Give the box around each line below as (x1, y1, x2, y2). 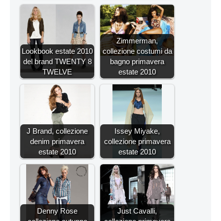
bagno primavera (110, 57, 164, 66)
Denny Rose (37, 207, 77, 216)
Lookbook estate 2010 (22, 47, 93, 56)
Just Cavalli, (117, 207, 157, 216)
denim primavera (30, 137, 84, 146)
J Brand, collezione (27, 127, 88, 136)
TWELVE (42, 68, 72, 76)
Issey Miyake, (114, 127, 160, 136)
